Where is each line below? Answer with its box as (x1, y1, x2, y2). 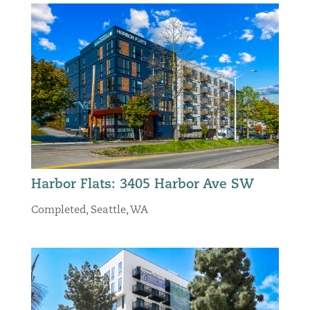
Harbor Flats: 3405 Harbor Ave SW (30, 179, 254, 192)
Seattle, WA (90, 206, 148, 217)
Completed (30, 206, 86, 217)
